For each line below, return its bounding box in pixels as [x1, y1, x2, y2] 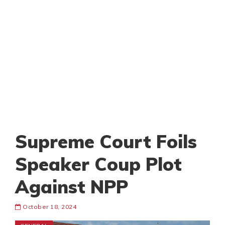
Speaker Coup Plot [15, 153, 182, 176]
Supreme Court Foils [15, 130, 197, 153]
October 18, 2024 [21, 203, 76, 211]
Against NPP [15, 175, 128, 198]
